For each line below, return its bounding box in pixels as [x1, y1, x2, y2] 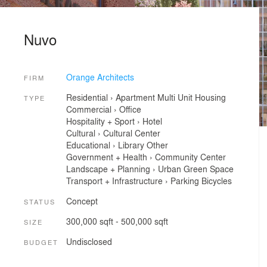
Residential [66, 91, 108, 104]
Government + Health [66, 151, 147, 163]
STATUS [24, 196, 55, 206]
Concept [66, 194, 98, 207]
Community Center [154, 151, 226, 163]
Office [119, 103, 141, 116]
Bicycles [201, 175, 232, 187]
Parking [170, 175, 199, 187]
